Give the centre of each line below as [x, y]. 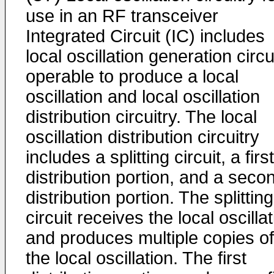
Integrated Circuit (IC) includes [145, 36]
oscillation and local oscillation [143, 97]
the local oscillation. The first [136, 258]
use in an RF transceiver [122, 16]
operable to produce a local [132, 76]
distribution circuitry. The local [141, 117]
